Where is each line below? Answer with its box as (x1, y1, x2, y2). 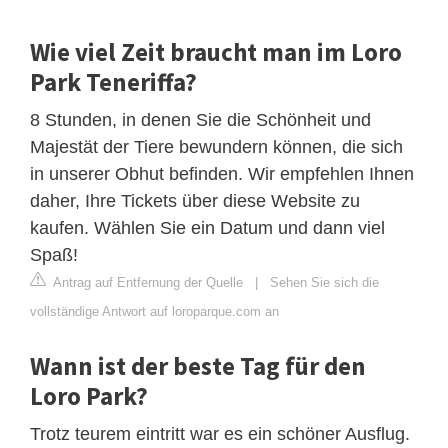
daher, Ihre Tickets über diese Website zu (30, 190, 360, 211)
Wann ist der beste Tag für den (30, 349, 366, 382)
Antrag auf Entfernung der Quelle (50, 274, 243, 290)
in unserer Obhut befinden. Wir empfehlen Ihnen (30, 163, 414, 184)
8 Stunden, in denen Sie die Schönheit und (30, 109, 371, 130)
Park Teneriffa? (30, 65, 197, 98)
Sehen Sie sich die (270, 274, 379, 290)
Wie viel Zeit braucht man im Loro (30, 35, 402, 68)
